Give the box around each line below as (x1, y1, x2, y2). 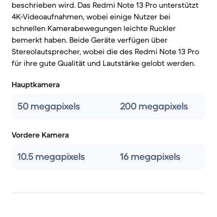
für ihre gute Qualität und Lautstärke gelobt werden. (12, 58, 195, 68)
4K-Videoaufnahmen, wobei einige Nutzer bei (12, 12, 170, 21)
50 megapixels (17, 100, 80, 112)
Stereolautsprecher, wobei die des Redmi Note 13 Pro (12, 46, 199, 56)
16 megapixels (120, 151, 180, 163)
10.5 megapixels (17, 151, 85, 163)
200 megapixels (120, 100, 188, 112)
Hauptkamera (12, 79, 60, 89)
